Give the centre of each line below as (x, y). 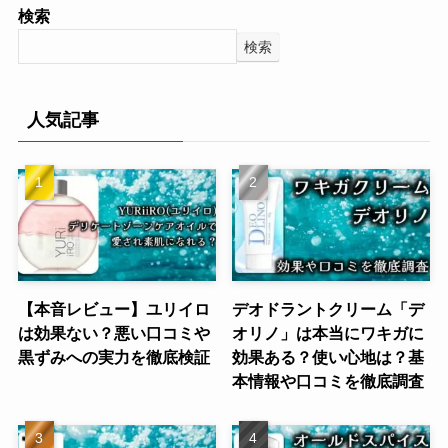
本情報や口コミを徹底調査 (328, 380)
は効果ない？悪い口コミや (113, 332)
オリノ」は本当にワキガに (328, 332)
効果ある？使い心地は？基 (328, 356)
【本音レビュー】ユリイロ (113, 308)
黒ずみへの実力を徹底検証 (113, 356)
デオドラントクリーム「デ (328, 308)
